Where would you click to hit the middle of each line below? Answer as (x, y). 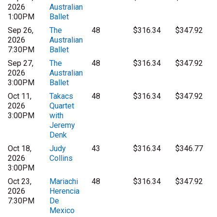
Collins (61, 158)
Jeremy (62, 125)
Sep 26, (21, 31)
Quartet (62, 106)
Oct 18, (20, 149)
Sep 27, (21, 63)
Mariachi (64, 182)
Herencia (65, 191)
